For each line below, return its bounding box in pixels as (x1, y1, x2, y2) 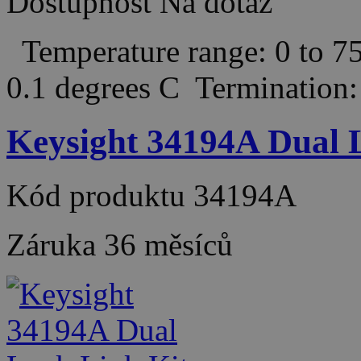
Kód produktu (6, 177, 193, 213)
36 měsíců (104, 226, 233, 262)
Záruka (6, 226, 104, 262)
